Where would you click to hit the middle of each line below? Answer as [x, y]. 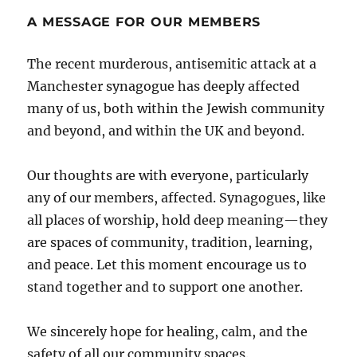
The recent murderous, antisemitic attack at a [172, 63]
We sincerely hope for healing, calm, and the [168, 331]
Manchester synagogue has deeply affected [164, 86]
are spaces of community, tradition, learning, [170, 242]
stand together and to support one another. [165, 286]
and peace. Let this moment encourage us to [167, 264]
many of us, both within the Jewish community [176, 108]
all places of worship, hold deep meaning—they [178, 220]
